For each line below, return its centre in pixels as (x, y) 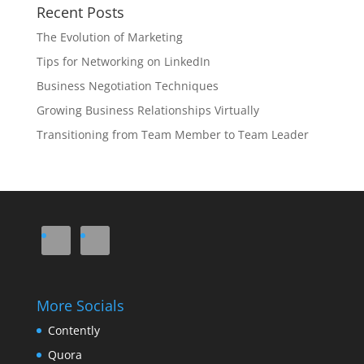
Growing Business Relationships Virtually (147, 110)
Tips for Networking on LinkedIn (123, 61)
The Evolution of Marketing (109, 37)
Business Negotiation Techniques (127, 86)
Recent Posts (80, 12)
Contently (74, 331)
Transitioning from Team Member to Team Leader (172, 134)
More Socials (80, 306)
